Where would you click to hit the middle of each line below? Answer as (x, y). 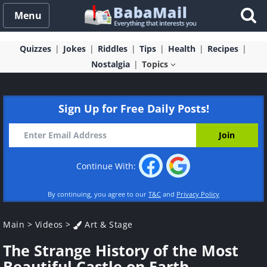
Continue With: (107, 166)
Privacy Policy (198, 194)
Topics (156, 64)
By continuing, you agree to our (98, 194)
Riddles (112, 49)
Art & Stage (107, 224)
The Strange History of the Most (121, 250)
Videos (49, 224)
